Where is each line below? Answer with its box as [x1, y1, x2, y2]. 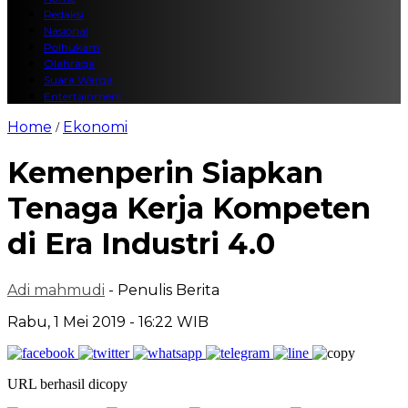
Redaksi [44, 7, 84, 21]
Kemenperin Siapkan [7, 155, 323, 191]
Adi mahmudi [7, 280, 105, 299]
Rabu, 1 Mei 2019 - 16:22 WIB [7, 312, 209, 331]
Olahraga [44, 56, 95, 70]
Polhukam [44, 40, 100, 54]
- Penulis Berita [108, 280, 219, 299]
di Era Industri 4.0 [7, 226, 275, 262]
